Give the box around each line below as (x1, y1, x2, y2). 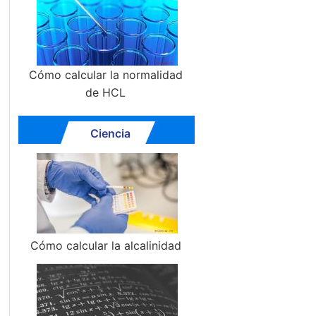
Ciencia (90, 126, 130, 140)
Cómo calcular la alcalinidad (30, 238, 181, 253)
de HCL (85, 85, 126, 99)
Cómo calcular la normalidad (28, 68, 183, 82)
